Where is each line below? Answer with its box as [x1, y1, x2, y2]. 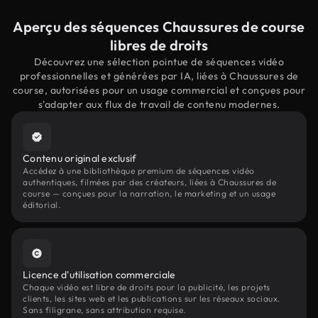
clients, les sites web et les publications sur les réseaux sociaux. [23, 293, 280, 304]
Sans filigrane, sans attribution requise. [23, 305, 186, 315]
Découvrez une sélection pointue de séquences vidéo [34, 55, 284, 68]
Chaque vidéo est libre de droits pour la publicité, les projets [23, 282, 270, 292]
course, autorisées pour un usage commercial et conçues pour [12, 84, 306, 97]
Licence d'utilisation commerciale [23, 268, 176, 281]
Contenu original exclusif [23, 152, 137, 165]
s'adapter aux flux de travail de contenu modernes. [38, 98, 280, 111]
